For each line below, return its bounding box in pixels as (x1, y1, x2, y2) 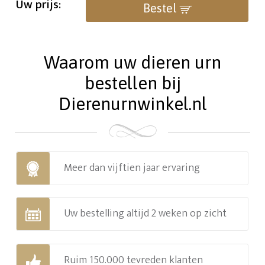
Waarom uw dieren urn (44, 52, 221, 73)
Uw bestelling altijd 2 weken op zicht (64, 205, 227, 223)
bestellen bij (84, 73, 181, 93)
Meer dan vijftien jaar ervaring (64, 159, 201, 177)
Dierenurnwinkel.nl (58, 93, 207, 114)
